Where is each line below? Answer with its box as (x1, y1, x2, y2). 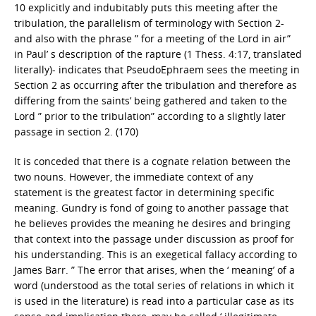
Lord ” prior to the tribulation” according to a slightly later (14, 109, 286, 123)
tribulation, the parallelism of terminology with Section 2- (14, 16, 284, 30)
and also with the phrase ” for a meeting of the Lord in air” (14, 32, 291, 45)
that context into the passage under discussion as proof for (14, 232, 294, 245)
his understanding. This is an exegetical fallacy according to (14, 248, 297, 261)
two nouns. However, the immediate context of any (14, 170, 253, 183)
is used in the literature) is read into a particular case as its (14, 294, 294, 308)
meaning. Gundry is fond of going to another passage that (14, 201, 288, 214)
